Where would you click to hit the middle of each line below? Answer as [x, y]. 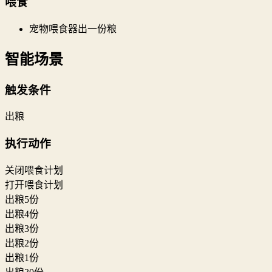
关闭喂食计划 [34, 170]
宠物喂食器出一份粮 [73, 29]
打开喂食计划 [34, 185]
